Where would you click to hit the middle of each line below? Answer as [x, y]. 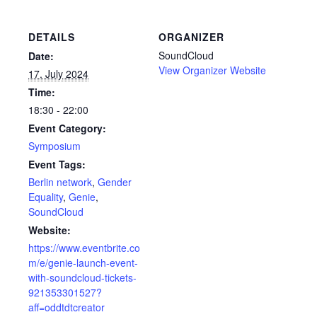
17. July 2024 [58, 73]
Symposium [54, 145]
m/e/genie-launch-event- [83, 262]
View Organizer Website [212, 70]
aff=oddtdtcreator [67, 307]
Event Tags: [57, 164]
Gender [115, 181]
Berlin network [60, 181]
